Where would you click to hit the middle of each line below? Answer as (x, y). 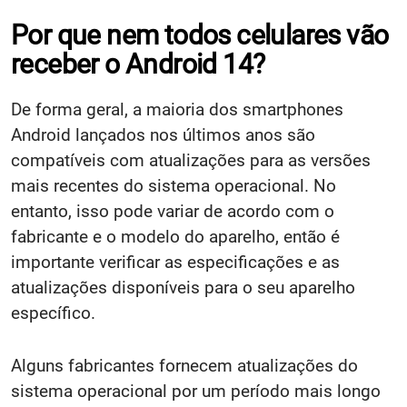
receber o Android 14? (138, 65)
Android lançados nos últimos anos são (163, 135)
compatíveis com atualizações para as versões (191, 161)
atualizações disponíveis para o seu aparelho (183, 288)
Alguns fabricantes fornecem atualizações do (184, 366)
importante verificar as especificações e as (175, 263)
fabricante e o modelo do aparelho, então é (175, 237)
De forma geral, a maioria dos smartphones (177, 110)
